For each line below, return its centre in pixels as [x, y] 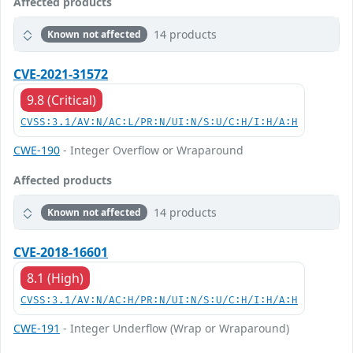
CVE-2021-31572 [61, 74]
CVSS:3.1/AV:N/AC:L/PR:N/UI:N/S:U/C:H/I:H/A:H [159, 123]
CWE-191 [37, 328]
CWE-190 [37, 150]
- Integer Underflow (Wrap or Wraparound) [175, 328]
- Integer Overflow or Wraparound [152, 150]
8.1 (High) [55, 278]
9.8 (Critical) [61, 100]
